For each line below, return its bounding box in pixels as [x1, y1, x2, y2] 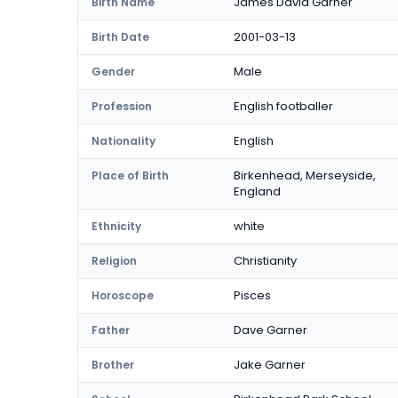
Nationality [92, 133, 155, 148]
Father [92, 322, 130, 338]
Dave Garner [234, 322, 307, 338]
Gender [92, 64, 135, 79]
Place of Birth [92, 168, 169, 183]
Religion [92, 253, 137, 268]
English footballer [234, 98, 333, 115]
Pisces [234, 287, 271, 304]
